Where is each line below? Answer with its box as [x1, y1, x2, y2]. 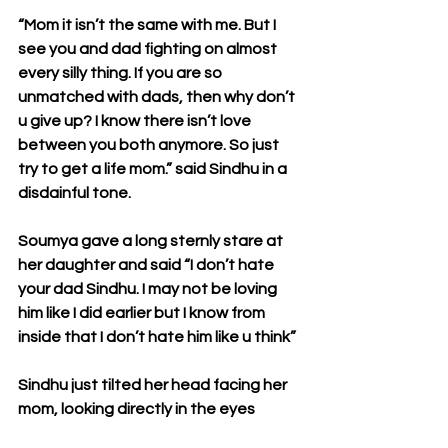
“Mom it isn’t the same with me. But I [18, 17, 279, 33]
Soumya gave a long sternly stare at [18, 233, 286, 249]
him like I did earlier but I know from [18, 305, 268, 321]
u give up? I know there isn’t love [18, 113, 254, 129]
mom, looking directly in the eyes [18, 401, 255, 417]
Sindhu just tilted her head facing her [18, 377, 290, 393]
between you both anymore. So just [18, 137, 282, 153]
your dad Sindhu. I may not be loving [18, 281, 280, 297]
